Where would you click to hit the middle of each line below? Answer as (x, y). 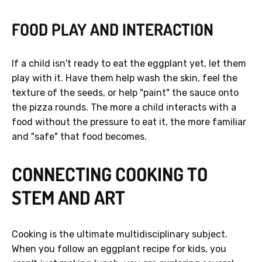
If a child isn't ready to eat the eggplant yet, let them (129, 64)
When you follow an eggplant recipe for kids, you (119, 249)
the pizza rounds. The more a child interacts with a (124, 108)
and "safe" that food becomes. (79, 137)
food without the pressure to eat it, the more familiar (129, 122)
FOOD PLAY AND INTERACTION (113, 30)
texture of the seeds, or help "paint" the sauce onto (125, 93)
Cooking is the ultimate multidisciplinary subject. (120, 235)
